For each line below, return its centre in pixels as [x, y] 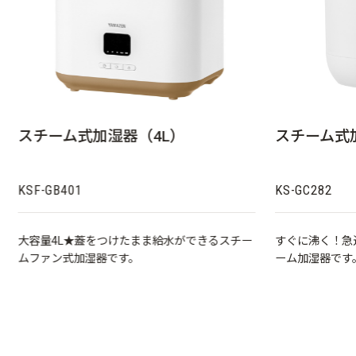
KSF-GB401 [50, 190]
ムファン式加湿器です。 [79, 259]
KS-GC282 [303, 190]
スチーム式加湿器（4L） [101, 137]
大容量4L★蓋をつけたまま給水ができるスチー [135, 241]
